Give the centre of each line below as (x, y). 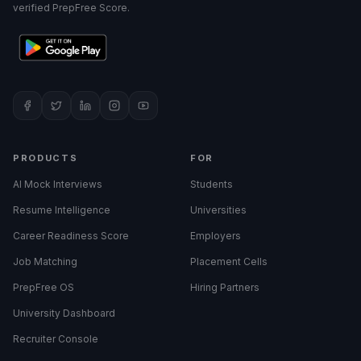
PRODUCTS (46, 158)
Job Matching (45, 261)
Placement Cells (229, 261)
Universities (218, 210)
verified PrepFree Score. (71, 8)
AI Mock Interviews (58, 184)
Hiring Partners (225, 287)
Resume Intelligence (62, 210)
